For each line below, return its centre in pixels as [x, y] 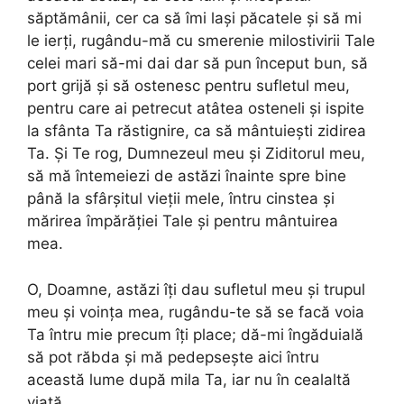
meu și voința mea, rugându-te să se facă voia [196, 312]
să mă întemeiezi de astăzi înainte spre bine [187, 176]
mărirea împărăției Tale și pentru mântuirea [183, 221]
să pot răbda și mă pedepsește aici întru [173, 357]
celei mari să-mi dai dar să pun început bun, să [197, 64]
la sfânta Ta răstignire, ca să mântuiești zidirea [197, 131]
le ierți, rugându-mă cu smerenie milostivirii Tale [201, 41]
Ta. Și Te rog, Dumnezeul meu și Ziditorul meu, [196, 154]
